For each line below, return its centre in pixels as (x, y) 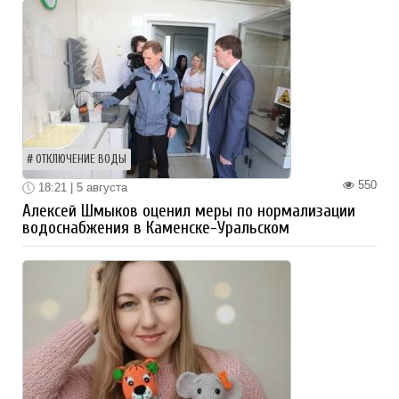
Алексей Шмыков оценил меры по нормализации (189, 212)
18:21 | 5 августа (81, 187)
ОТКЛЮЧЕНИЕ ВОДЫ (81, 159)
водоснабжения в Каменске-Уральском (156, 228)
